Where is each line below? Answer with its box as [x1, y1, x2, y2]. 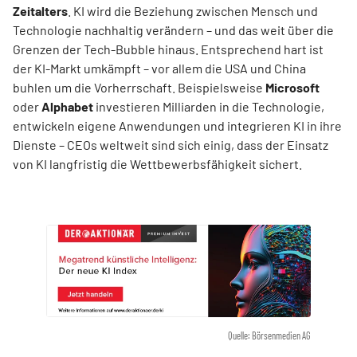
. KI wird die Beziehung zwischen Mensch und [68, 3, 318, 18]
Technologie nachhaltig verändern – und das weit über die [13, 22, 334, 37]
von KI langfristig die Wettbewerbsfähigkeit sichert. [13, 156, 302, 171]
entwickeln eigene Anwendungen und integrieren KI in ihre [13, 118, 342, 133]
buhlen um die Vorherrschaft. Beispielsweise [13, 80, 265, 95]
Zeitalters [13, 3, 68, 18]
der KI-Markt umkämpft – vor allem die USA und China [13, 61, 306, 76]
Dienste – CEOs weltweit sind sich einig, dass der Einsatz [13, 137, 328, 152]
